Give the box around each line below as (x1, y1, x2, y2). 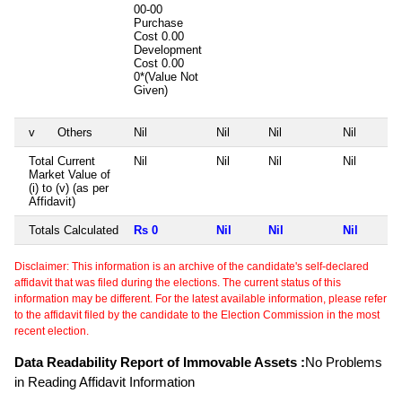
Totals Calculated (29, 223, 118, 237)
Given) (134, 83, 171, 97)
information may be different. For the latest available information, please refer (14, 292, 387, 305)
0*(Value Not (134, 69, 198, 83)
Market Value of (29, 167, 110, 181)
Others (57, 125, 92, 139)
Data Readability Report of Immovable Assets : (14, 354, 305, 370)
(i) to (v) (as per (29, 180, 109, 195)
